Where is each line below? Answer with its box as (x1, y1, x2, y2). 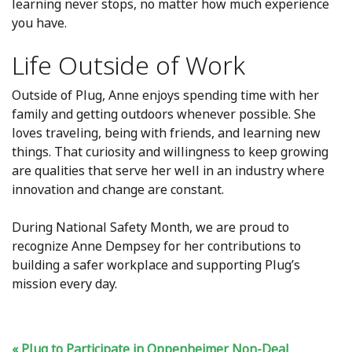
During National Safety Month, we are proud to (12, 218, 289, 236)
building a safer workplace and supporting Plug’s (12, 256, 300, 274)
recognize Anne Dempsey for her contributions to (12, 237, 301, 255)
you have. (12, 14, 67, 32)
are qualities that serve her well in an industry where (12, 162, 324, 180)
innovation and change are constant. (12, 181, 224, 199)
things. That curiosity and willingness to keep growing (12, 143, 328, 161)
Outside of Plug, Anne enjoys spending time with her (12, 86, 319, 104)
